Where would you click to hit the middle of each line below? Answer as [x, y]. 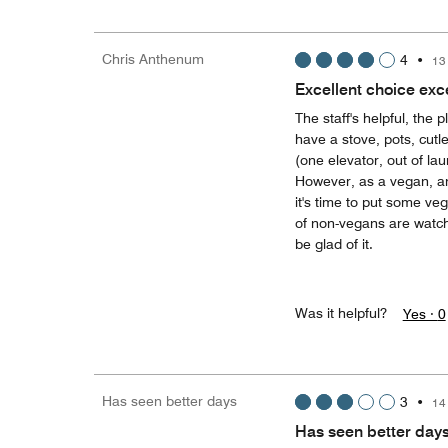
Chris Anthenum [153, 59]
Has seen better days [169, 401]
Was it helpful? [340, 313]
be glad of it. [333, 244]
